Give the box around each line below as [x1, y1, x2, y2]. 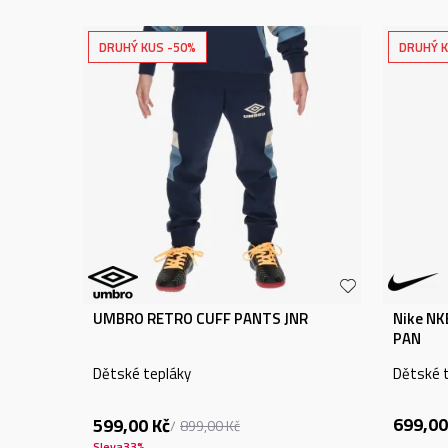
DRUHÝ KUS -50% [99, 37, 196, 57]
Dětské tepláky [93, 362, 191, 385]
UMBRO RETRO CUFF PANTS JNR [93, 307, 308, 330]
